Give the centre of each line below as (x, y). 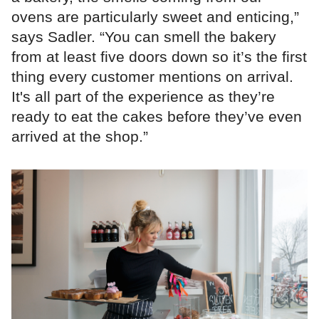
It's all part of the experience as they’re (143, 96)
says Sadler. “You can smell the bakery (144, 36)
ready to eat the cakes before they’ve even (157, 116)
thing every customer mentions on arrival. (152, 76)
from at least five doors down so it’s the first (159, 56)
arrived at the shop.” (80, 136)
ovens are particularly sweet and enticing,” (155, 16)
